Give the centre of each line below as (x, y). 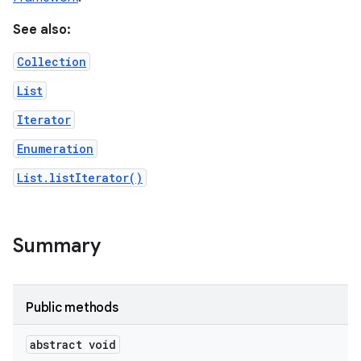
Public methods (72, 308)
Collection (52, 62)
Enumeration (55, 149)
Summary (57, 246)
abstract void (73, 344)
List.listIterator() (80, 178)
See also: (42, 30)
